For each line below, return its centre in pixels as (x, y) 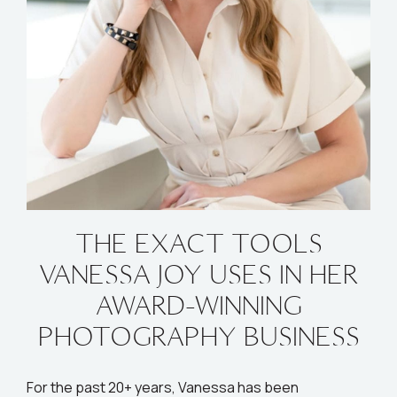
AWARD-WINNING (198, 305)
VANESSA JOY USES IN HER (198, 274)
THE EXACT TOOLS (198, 243)
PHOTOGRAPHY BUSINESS (198, 336)
